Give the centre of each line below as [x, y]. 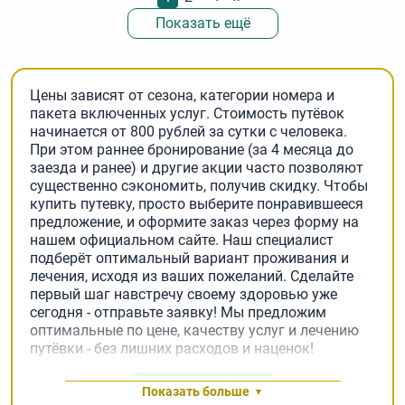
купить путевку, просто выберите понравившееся [197, 204]
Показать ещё [202, 24]
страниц [45, 16]
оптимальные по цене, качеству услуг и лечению [195, 331]
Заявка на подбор [202, 386]
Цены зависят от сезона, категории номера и [183, 96]
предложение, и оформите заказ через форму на [195, 222]
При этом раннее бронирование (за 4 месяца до [192, 150]
